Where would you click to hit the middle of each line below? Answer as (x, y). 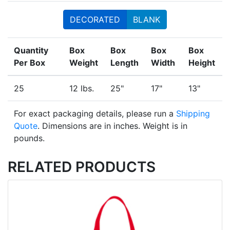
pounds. (29, 138)
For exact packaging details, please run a (95, 114)
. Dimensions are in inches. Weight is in (112, 126)
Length (124, 63)
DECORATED (95, 20)
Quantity (31, 51)
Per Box (30, 63)
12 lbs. (82, 89)
